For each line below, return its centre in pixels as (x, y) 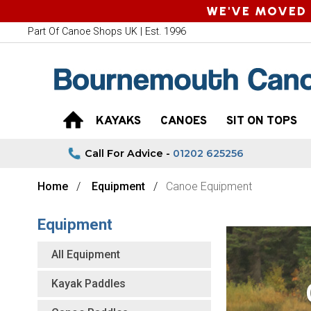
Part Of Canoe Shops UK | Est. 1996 (107, 32)
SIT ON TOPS (262, 121)
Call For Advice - (128, 153)
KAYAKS (118, 121)
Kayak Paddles (88, 283)
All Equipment (85, 254)
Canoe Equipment (209, 186)
